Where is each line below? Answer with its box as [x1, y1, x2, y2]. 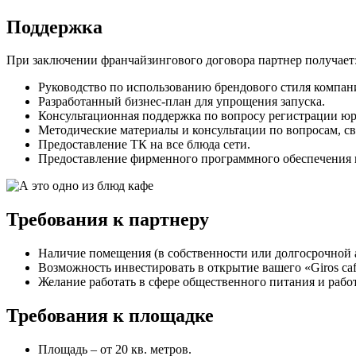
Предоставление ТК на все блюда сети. [38, 137, 250, 152]
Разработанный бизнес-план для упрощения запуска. [38, 95, 325, 109]
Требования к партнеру [6, 209, 209, 230]
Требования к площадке [6, 305, 214, 327]
